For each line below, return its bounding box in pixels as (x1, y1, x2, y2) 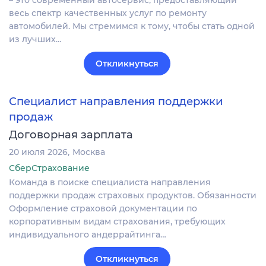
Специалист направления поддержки (9, 94, 223, 108)
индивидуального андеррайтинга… (9, 229, 166, 240)
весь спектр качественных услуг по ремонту (9, 8, 207, 19)
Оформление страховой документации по (9, 202, 197, 214)
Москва (72, 146, 105, 157)
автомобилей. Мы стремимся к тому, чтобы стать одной (9, 21, 255, 32)
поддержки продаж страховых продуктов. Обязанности (9, 189, 256, 201)
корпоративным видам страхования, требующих (9, 216, 226, 227)
